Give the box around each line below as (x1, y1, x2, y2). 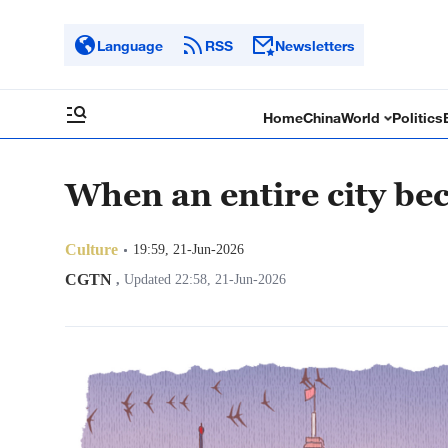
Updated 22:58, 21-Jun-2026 (120, 272, 286, 287)
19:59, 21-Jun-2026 (133, 242, 244, 257)
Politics (392, 109, 444, 126)
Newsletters (275, 36, 355, 54)
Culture (65, 241, 118, 258)
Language (97, 36, 163, 54)
